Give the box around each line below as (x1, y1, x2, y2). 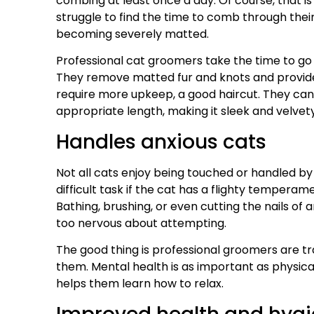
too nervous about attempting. (56, 214, 226, 231)
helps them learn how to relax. (56, 275, 229, 292)
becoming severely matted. (56, 25, 209, 42)
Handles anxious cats (56, 128, 266, 156)
